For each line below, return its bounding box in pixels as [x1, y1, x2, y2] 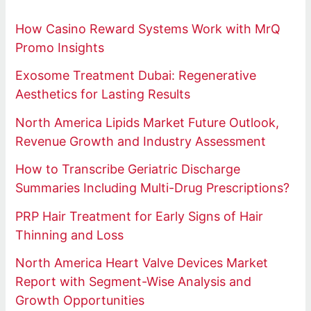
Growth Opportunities [15, 293, 145, 308]
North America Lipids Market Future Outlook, [15, 115, 280, 130]
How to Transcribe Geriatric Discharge [15, 162, 241, 177]
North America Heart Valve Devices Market [15, 255, 269, 271]
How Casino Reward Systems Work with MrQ [15, 21, 281, 36]
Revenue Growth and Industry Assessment [15, 133, 267, 149]
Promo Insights [15, 40, 105, 55]
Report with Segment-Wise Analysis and [15, 274, 252, 289]
